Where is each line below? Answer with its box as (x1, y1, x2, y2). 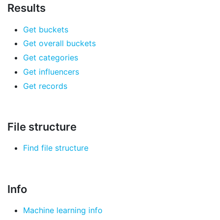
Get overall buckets (23, 38, 96, 49)
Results (7, 1, 46, 15)
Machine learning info (23, 205, 103, 216)
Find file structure (23, 143, 88, 153)
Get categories (23, 53, 78, 63)
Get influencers (23, 66, 79, 77)
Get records (23, 81, 67, 91)
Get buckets (23, 24, 68, 34)
